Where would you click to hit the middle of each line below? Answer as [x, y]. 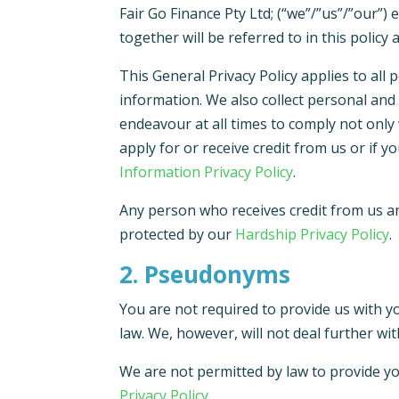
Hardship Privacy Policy [313, 235]
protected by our [178, 235]
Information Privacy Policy [207, 172]
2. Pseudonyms [205, 275]
